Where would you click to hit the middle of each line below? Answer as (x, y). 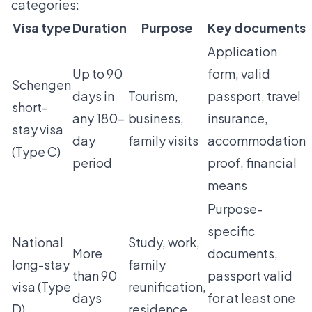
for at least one (251, 298)
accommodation (257, 141)
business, (156, 118)
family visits (163, 141)
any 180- (99, 118)
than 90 (95, 276)
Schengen (41, 85)
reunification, (167, 287)
